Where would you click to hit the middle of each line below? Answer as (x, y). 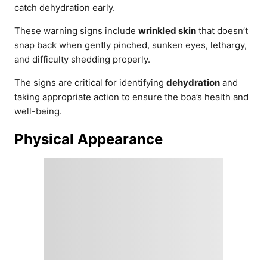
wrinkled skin (167, 31)
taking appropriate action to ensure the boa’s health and (131, 97)
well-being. (38, 111)
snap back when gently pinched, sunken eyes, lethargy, (131, 45)
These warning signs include (76, 31)
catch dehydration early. (65, 7)
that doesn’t (222, 31)
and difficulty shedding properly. (82, 59)
